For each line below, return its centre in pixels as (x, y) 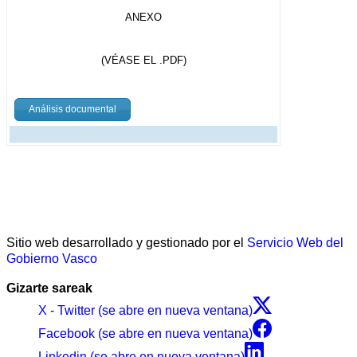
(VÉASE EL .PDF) (143, 61)
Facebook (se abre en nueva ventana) (145, 334)
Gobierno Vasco (52, 259)
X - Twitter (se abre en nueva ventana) (145, 311)
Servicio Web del (295, 243)
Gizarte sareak (49, 288)
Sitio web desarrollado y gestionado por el (127, 243)
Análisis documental (73, 110)
